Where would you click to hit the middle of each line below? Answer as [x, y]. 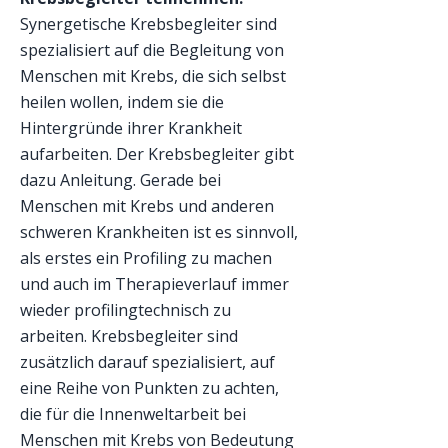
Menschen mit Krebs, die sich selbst [153, 76]
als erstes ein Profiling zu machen [146, 258]
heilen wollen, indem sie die [122, 102]
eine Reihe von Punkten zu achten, [149, 388]
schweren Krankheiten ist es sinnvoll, [159, 232]
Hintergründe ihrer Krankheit [131, 128]
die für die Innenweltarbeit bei [133, 414]
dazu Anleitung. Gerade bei [120, 180]
